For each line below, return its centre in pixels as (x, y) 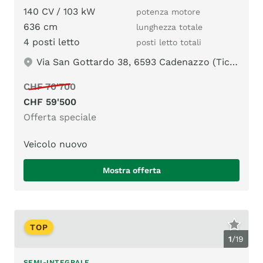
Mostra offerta (131, 171)
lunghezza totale (169, 27)
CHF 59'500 (50, 102)
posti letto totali (169, 43)
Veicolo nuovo (55, 144)
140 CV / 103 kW (59, 12)
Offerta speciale (60, 117)
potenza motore (168, 12)
